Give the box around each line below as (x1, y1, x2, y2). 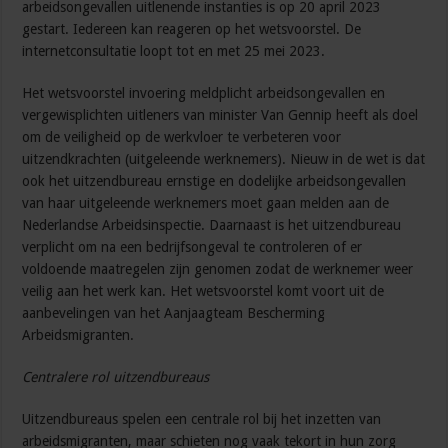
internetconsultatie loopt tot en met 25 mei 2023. (22, 43, 326, 60)
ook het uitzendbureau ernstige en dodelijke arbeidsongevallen (22, 173, 407, 190)
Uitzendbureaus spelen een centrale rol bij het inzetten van (22, 411, 382, 428)
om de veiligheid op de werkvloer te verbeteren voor (22, 129, 342, 146)
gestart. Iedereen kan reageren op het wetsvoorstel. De (22, 21, 362, 38)
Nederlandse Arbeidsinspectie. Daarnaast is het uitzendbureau (22, 217, 402, 234)
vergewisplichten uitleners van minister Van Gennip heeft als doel (22, 107, 419, 124)
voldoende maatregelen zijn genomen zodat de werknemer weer (22, 261, 414, 278)
